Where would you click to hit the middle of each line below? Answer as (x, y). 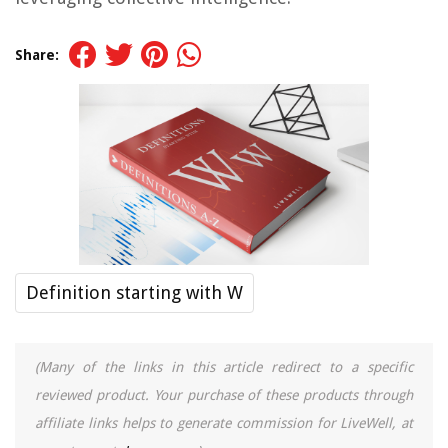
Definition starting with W (134, 293)
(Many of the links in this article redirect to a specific (224, 367)
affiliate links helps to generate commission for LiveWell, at (224, 423)
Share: (37, 55)
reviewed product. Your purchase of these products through (224, 395)
